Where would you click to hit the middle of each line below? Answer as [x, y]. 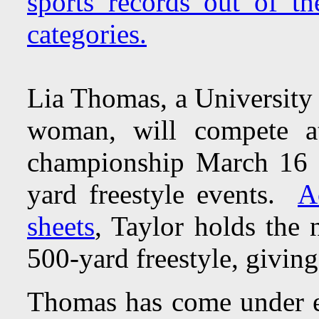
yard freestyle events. [162, 194]
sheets [61, 226]
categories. [87, 34]
